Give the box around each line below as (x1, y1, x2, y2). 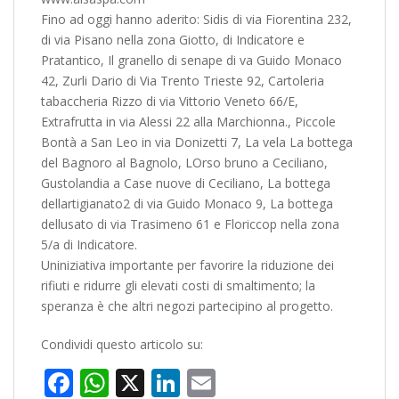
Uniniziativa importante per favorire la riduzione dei (41, 256, 334, 273)
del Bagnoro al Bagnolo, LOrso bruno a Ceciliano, (41, 154, 328, 171)
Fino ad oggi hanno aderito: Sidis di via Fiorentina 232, (41, 11, 352, 28)
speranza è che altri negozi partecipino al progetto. (41, 297, 333, 314)
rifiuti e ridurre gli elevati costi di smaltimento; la (41, 277, 315, 294)
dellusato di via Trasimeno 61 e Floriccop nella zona (41, 216, 339, 232)
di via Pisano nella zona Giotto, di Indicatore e (41, 31, 305, 48)
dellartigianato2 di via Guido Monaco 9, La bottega (41, 195, 333, 212)
